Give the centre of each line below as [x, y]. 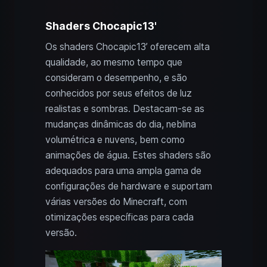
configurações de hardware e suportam [129, 187]
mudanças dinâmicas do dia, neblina [121, 125]
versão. [61, 233]
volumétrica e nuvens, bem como [115, 140]
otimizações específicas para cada [119, 218]
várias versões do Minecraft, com [116, 202]
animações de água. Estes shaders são [128, 156]
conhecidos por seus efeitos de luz [119, 94]
